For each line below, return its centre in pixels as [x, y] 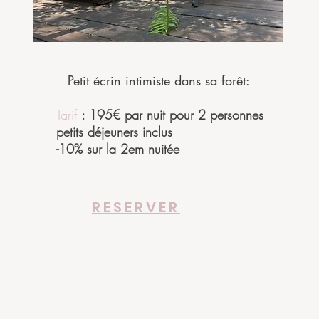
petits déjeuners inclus [114, 132]
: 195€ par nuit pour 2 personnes [172, 115]
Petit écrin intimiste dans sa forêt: [159, 80]
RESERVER [136, 207]
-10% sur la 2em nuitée [118, 149]
